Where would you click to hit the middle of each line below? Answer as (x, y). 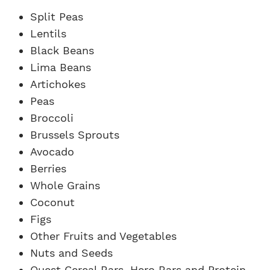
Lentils (48, 33)
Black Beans (62, 50)
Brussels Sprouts (75, 134)
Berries (48, 168)
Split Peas (57, 16)
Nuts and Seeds (71, 253)
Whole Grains (65, 185)
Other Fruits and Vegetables (103, 236)
